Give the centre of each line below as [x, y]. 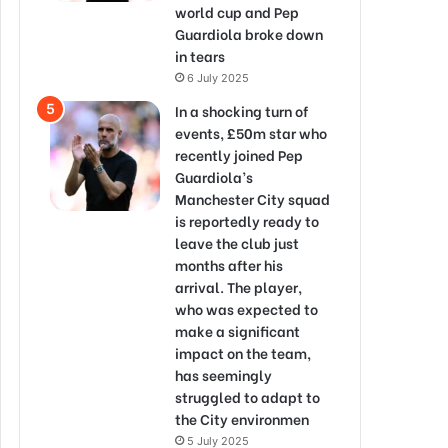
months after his [229, 264]
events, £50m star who [251, 132]
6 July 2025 [218, 78]
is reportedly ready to [247, 220]
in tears [200, 55]
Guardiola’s [214, 176]
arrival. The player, [238, 286]
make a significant [237, 330]
